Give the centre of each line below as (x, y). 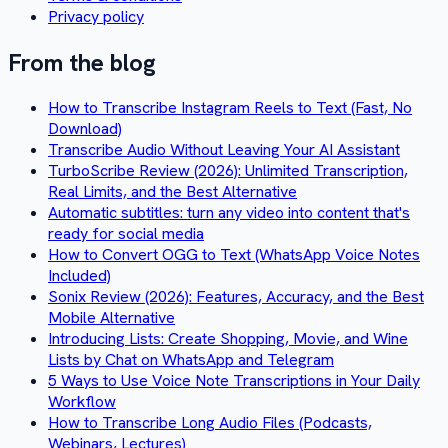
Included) (79, 276)
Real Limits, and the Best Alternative (172, 192)
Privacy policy (96, 16)
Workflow (82, 402)
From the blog (82, 62)
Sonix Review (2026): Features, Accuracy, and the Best (236, 297)
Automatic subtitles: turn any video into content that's (229, 213)
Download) (85, 129)
